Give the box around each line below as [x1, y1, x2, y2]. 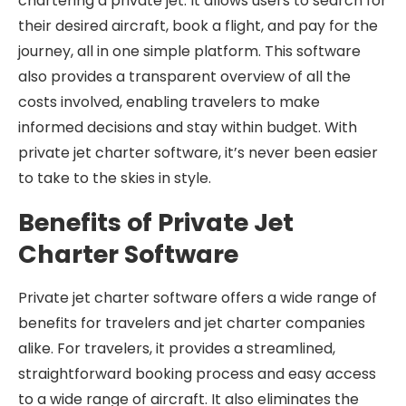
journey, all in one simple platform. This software [18, 41, 361, 62]
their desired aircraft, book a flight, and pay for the [18, 15, 378, 36]
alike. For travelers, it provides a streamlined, [18, 338, 335, 359]
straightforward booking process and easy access [18, 363, 376, 384]
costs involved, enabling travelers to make [18, 92, 320, 112]
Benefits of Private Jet [18, 206, 294, 239]
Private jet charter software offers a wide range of [18, 287, 377, 308]
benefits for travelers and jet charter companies [18, 313, 365, 333]
